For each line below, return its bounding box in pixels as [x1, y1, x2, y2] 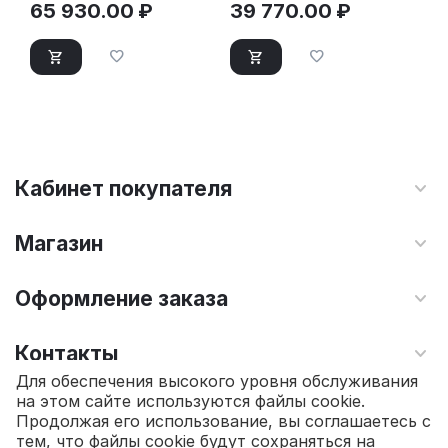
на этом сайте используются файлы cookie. [16, 391, 365, 412]
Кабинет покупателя [15, 176, 232, 202]
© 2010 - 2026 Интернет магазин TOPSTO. [15, 402, 299, 419]
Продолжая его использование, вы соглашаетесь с [16, 411, 431, 432]
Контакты [15, 341, 118, 367]
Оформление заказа [15, 286, 228, 312]
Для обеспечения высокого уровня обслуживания [16, 371, 418, 392]
